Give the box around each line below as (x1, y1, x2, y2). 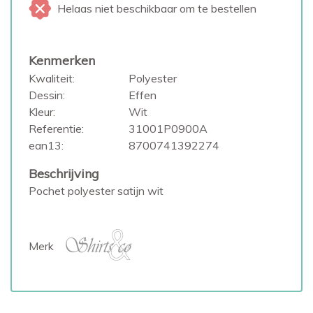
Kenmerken (29, 52, 95, 68)
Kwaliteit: (29, 71, 75, 85)
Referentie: (29, 122, 84, 136)
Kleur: (29, 105, 55, 119)
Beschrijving (29, 166, 99, 182)
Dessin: (29, 88, 65, 102)
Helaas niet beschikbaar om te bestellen (57, 1, 256, 15)
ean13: (29, 138, 64, 152)
